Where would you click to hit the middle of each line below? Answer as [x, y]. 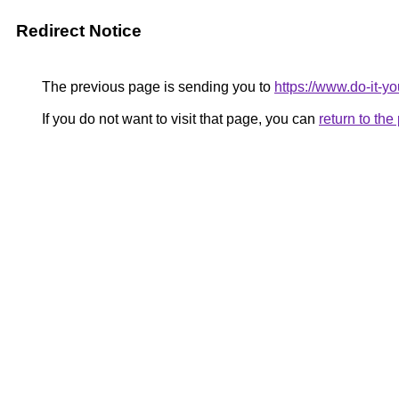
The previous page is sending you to [156, 87]
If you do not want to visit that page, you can [179, 119]
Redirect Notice [79, 31]
